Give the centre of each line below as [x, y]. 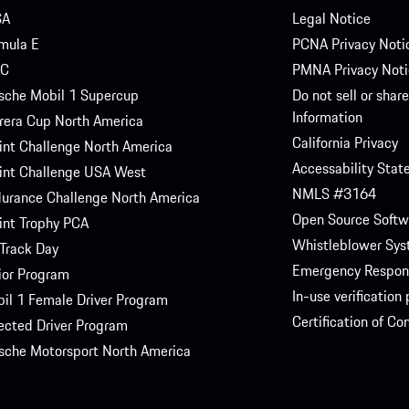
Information [327, 117]
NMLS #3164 [334, 194]
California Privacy [345, 143]
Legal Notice [331, 19]
